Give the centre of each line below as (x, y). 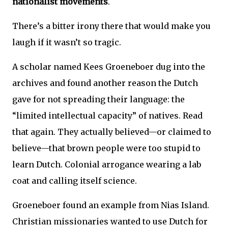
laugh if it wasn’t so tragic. (67, 42)
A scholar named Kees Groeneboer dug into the (109, 67)
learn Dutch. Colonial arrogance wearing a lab (107, 165)
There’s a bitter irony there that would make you (111, 26)
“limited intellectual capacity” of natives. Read (107, 116)
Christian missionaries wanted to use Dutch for (110, 222)
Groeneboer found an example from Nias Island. (111, 205)
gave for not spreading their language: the (98, 99)
